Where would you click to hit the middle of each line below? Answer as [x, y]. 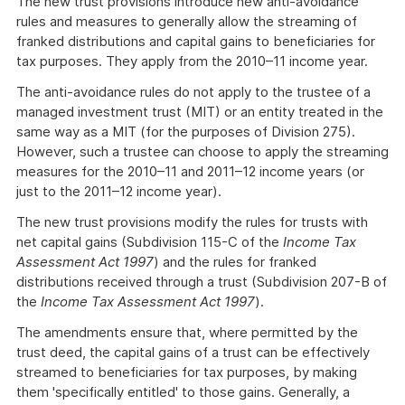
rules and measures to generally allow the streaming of [187, 21]
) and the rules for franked [235, 262]
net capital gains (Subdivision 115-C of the [150, 242]
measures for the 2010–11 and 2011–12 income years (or [190, 171]
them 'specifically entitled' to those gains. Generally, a [183, 392]
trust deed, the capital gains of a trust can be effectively [193, 352]
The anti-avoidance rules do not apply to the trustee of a [193, 92]
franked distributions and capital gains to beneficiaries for [196, 41]
